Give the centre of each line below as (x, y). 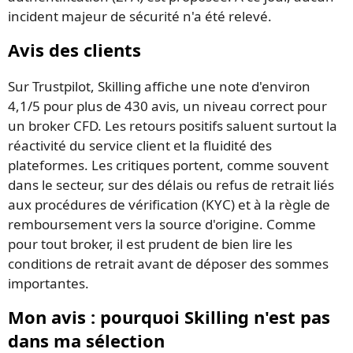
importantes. (48, 283)
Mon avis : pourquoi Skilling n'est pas (169, 316)
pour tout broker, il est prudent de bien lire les (150, 243)
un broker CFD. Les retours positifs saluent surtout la (173, 125)
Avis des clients (74, 50)
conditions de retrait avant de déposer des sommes (168, 263)
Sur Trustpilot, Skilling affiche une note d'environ (159, 86)
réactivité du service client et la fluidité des (140, 145)
